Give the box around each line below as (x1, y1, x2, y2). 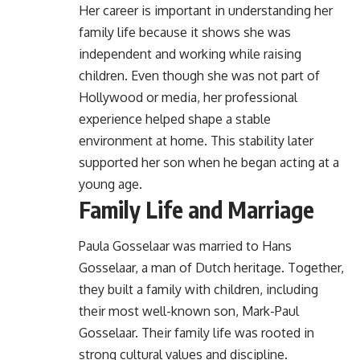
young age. (79, 176, 142, 193)
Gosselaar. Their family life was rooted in (79, 324, 314, 341)
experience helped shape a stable (79, 111, 271, 128)
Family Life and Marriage (79, 195, 314, 224)
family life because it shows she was (79, 24, 291, 41)
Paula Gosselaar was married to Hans (79, 237, 292, 254)
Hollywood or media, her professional (79, 89, 297, 106)
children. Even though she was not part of (79, 67, 320, 84)
